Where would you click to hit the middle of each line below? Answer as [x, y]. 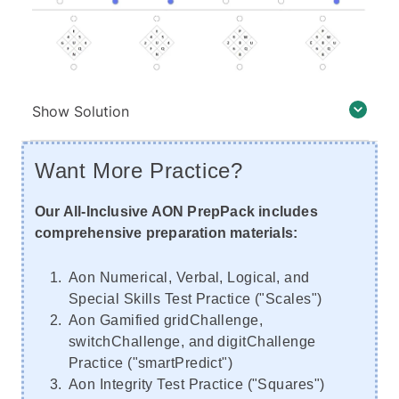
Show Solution [81, 111]
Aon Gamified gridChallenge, [166, 320]
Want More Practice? [139, 170]
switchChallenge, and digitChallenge [192, 341]
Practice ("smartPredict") [151, 362]
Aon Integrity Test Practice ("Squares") [197, 384]
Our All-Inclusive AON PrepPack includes [176, 211]
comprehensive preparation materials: [167, 232]
